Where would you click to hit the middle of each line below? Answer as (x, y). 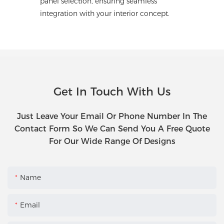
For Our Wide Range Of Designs (112, 141)
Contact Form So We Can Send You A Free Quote (112, 129)
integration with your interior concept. (105, 14)
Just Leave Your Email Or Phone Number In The (112, 116)
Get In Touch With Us (112, 92)
